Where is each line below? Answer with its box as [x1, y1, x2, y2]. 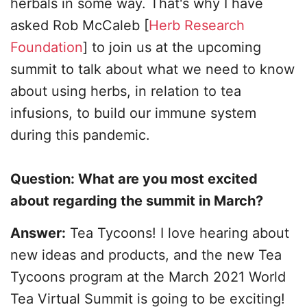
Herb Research [149, 17, 245, 34]
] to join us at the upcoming [83, 39, 261, 56]
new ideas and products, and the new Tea [10, 247, 282, 263]
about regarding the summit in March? [10, 193, 263, 209]
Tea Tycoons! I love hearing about [66, 225, 289, 241]
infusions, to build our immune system [10, 105, 256, 121]
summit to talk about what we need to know [10, 61, 295, 77]
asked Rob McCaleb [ [10, 17, 149, 34]
